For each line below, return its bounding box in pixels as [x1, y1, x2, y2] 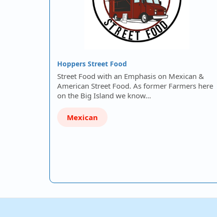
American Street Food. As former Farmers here [57, 81, 213, 91]
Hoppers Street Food [57, 59, 127, 68]
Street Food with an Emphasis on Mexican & [57, 71, 204, 81]
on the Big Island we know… [57, 91, 151, 100]
